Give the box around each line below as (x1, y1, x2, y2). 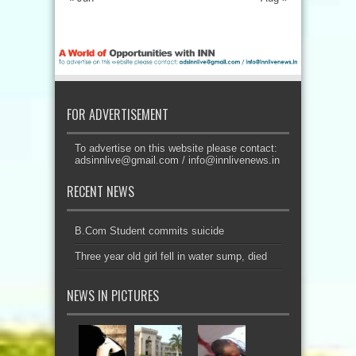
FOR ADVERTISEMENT (67, 104, 168, 124)
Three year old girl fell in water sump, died (75, 250, 267, 262)
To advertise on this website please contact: (75, 141, 277, 154)
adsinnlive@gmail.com (75, 153, 179, 166)
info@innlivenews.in (188, 153, 280, 166)
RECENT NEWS (67, 181, 134, 201)
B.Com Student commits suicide (75, 224, 224, 237)
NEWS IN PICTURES (67, 285, 159, 305)
